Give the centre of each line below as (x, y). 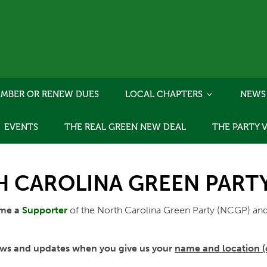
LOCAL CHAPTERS (165, 94)
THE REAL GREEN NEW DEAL (125, 127)
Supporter (45, 210)
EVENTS (21, 127)
